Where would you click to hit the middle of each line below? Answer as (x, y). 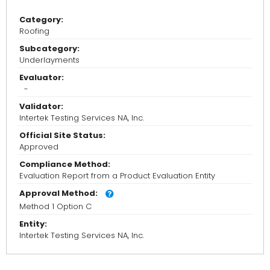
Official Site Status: (62, 136)
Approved (39, 147)
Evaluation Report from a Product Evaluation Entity (117, 176)
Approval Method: (58, 193)
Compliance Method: (65, 165)
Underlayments (49, 60)
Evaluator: (42, 78)
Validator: (41, 107)
